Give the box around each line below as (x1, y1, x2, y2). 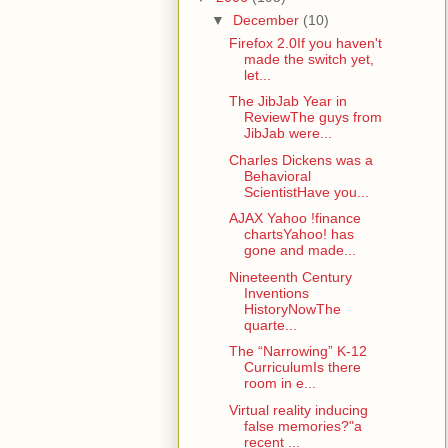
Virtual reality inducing (228, 401, 368, 418)
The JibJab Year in (228, 93, 347, 110)
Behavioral (243, 167, 311, 184)
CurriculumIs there (243, 359, 361, 376)
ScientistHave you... (243, 183, 369, 200)
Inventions (243, 284, 309, 301)
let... (243, 66, 271, 83)
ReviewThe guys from (243, 109, 382, 126)
